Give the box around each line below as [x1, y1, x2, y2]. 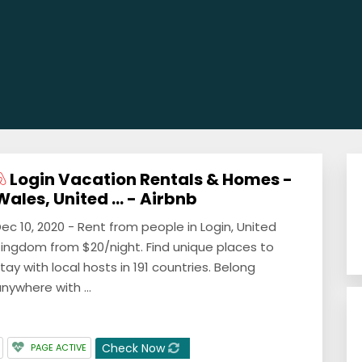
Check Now [102, 339, 168, 356]
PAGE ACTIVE [31, 340, 86, 354]
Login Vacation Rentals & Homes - [6, 168, 293, 191]
